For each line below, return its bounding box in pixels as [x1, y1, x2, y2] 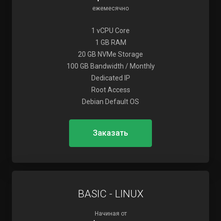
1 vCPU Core [91, 27, 130, 35]
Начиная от [94, 210, 127, 217]
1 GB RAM [95, 38, 126, 46]
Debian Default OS [82, 98, 139, 106]
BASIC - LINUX [77, 188, 144, 200]
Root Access [91, 86, 130, 94]
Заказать [93, 128, 128, 138]
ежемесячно [92, 5, 129, 12]
